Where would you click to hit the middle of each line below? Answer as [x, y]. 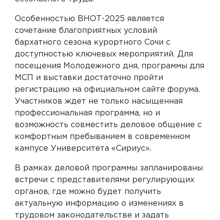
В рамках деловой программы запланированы [109, 168]
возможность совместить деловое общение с [108, 125]
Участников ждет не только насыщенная [99, 101]
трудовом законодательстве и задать [92, 215]
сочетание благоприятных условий [86, 30]
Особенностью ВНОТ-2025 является [89, 19]
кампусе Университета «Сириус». [83, 148]
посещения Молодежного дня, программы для [110, 66]
